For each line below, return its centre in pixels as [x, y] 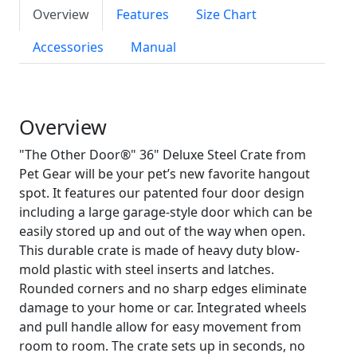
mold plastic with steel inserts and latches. [147, 269]
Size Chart [226, 14]
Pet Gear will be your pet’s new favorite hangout [165, 174]
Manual [153, 47]
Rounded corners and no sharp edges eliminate [163, 288]
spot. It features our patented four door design [162, 193]
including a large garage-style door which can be [166, 212]
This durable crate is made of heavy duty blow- [159, 250]
